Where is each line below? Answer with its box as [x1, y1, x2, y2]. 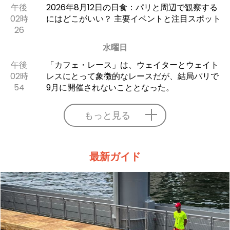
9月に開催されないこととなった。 [46, 81, 174, 93]
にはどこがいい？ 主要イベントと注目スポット [46, 12, 221, 25]
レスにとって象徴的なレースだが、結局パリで [46, 70, 219, 82]
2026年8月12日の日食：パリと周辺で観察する [46, 1, 218, 13]
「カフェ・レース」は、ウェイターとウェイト [46, 59, 219, 71]
